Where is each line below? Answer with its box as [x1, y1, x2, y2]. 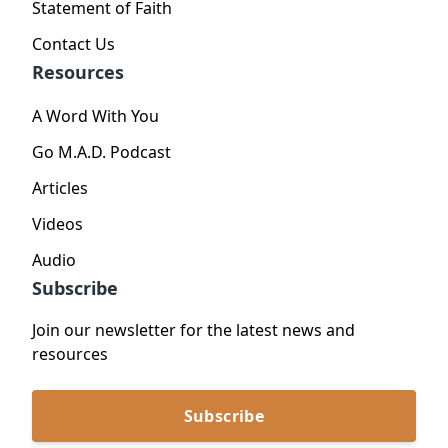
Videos [32, 212, 83, 235]
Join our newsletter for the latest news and [32, 318, 355, 341]
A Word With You [32, 104, 159, 127]
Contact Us [32, 32, 115, 55]
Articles [32, 176, 88, 199]
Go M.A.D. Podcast [32, 140, 171, 163]
